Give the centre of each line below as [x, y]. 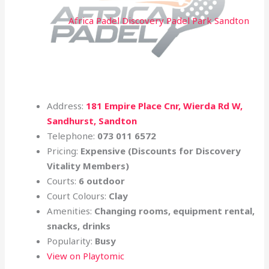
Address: [67, 106]
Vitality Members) [88, 166]
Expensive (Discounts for [138, 151]
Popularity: [71, 241]
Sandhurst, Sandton [92, 121]
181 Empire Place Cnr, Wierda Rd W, [165, 106]
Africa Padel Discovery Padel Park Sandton [159, 20]
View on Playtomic [86, 256]
